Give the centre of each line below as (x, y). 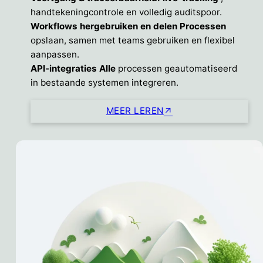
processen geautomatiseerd (178, 68)
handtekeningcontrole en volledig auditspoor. (126, 12)
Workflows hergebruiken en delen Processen (128, 26)
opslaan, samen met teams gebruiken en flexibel (133, 40)
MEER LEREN (135, 111)
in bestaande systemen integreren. (104, 82)
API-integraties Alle (74, 68)
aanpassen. (55, 54)
